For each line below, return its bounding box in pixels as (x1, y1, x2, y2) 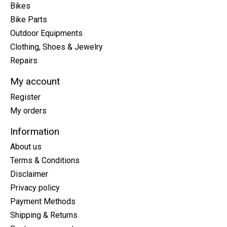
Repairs (10, 56, 37, 66)
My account (10, 75, 60, 88)
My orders (10, 105, 47, 116)
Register (10, 92, 41, 102)
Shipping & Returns (10, 210, 78, 220)
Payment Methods (10, 197, 75, 207)
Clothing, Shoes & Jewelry (10, 42, 103, 52)
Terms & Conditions (10, 156, 80, 166)
